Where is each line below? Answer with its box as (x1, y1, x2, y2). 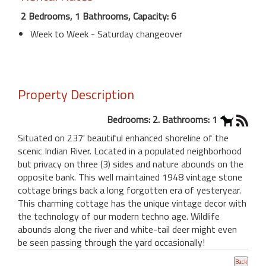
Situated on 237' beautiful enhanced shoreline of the (18, 130, 229, 145)
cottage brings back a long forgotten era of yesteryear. (18, 182, 241, 197)
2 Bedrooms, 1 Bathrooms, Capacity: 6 (21, 8, 176, 23)
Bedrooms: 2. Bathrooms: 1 (107, 112, 217, 126)
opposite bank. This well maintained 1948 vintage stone (18, 169, 242, 184)
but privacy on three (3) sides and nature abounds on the (18, 156, 243, 171)
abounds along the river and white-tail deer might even (18, 221, 237, 236)
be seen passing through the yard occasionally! (18, 235, 205, 249)
